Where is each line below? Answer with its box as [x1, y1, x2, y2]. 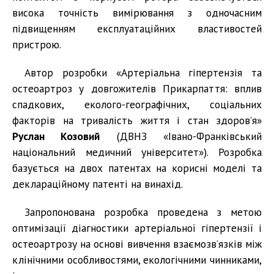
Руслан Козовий [12, 129, 100, 144]
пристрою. [12, 37, 61, 52]
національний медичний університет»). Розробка [12, 145, 262, 160]
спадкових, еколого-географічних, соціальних [12, 97, 262, 112]
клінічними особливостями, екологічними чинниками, [12, 253, 262, 267]
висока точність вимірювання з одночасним [12, 6, 262, 20]
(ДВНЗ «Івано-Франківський [100, 129, 262, 144]
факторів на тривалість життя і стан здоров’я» [12, 113, 262, 128]
